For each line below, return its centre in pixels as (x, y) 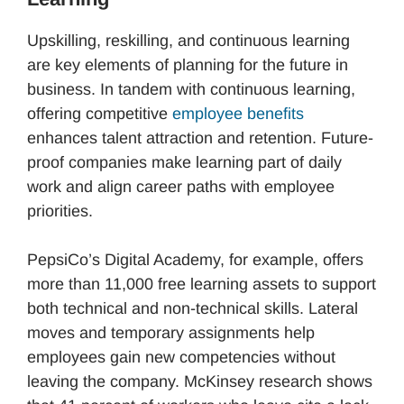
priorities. (60, 211)
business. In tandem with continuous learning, (191, 90)
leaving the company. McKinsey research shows (200, 382)
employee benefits (238, 114)
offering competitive (100, 114)
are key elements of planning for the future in (188, 65)
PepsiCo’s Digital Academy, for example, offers (195, 260)
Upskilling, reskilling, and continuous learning (188, 41)
